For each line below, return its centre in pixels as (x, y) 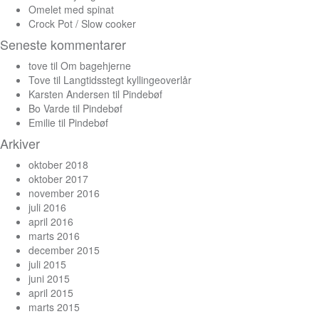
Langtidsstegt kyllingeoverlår (127, 79)
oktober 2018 (58, 164)
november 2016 (64, 193)
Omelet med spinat (71, 9)
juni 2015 (49, 278)
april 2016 (51, 221)
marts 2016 (54, 235)
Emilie (42, 122)
